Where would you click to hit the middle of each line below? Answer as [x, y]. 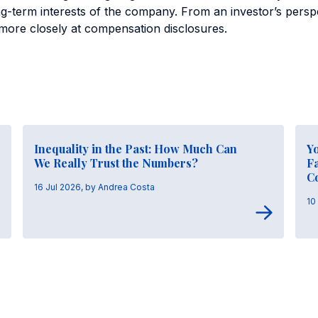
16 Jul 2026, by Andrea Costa [94, 187]
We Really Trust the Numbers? [116, 163]
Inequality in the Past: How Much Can [136, 149]
